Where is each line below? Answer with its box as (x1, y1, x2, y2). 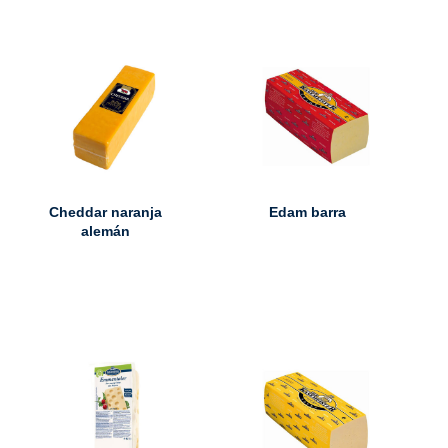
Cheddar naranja (49, 204, 163, 221)
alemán (81, 223, 131, 240)
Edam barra (268, 204, 346, 221)
